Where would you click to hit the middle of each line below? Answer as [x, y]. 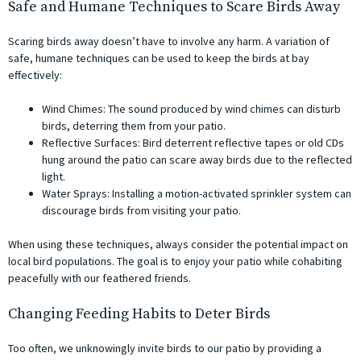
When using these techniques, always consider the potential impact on [178, 245]
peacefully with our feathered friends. [100, 278]
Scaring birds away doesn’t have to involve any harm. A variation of [169, 41]
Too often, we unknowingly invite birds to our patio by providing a [165, 349]
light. [54, 177]
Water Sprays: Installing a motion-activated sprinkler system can [197, 194]
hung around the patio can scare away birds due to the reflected [197, 160]
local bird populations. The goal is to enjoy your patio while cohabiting [175, 261]
